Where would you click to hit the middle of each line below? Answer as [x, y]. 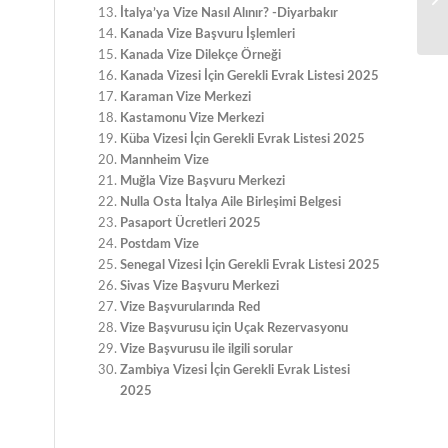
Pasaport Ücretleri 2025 [191, 224]
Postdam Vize [160, 245]
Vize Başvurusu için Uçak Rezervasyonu [234, 329]
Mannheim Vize [165, 161]
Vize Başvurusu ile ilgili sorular [207, 350]
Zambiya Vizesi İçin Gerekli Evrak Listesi [235, 371]
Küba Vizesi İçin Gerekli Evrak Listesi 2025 [243, 140]
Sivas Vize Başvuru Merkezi [200, 287]
